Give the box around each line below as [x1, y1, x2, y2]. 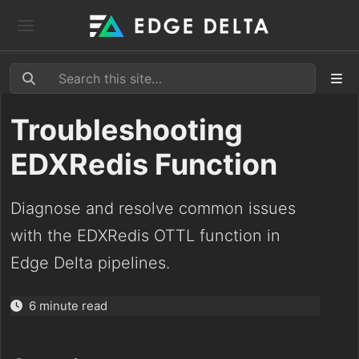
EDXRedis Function [10, 147, 277, 182]
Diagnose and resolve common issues [10, 199, 296, 218]
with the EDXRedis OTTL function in [10, 226, 280, 245]
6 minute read [22, 298, 114, 313]
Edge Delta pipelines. [10, 253, 170, 272]
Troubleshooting [10, 112, 243, 147]
